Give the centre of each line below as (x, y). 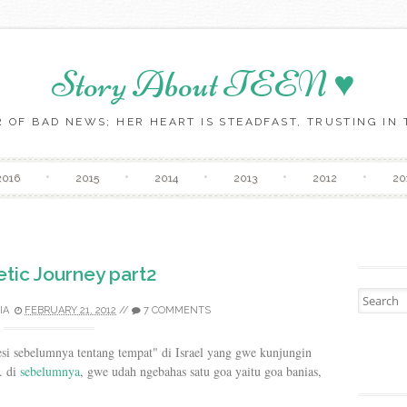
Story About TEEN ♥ (203, 84)
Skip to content (247, 166)
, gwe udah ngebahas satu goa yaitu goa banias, (201, 371)
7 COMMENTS (177, 310)
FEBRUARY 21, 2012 (70, 310)
